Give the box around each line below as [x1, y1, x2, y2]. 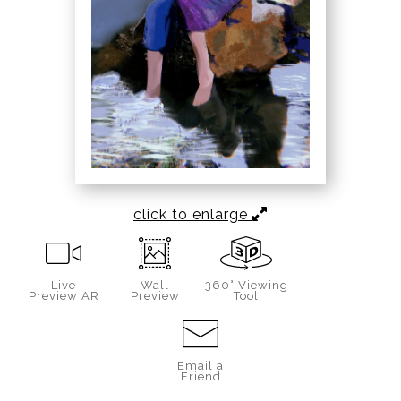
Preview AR [28, 289, 99, 303]
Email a [177, 359, 224, 373]
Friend [180, 370, 221, 384]
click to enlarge [133, 206, 252, 224]
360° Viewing [204, 278, 288, 293]
